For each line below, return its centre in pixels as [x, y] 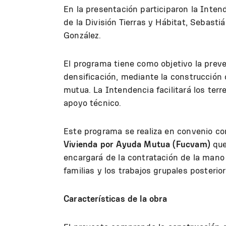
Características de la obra [116, 198]
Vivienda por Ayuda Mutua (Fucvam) [137, 144]
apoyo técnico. [93, 102]
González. [82, 35]
